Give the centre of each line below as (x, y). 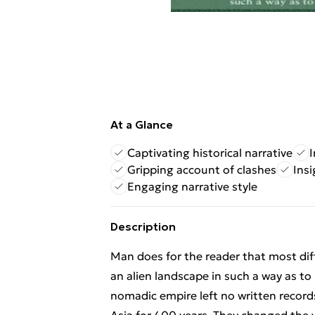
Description (143, 226)
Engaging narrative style (192, 186)
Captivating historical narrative (210, 153)
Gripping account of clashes (202, 169)
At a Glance (142, 124)
